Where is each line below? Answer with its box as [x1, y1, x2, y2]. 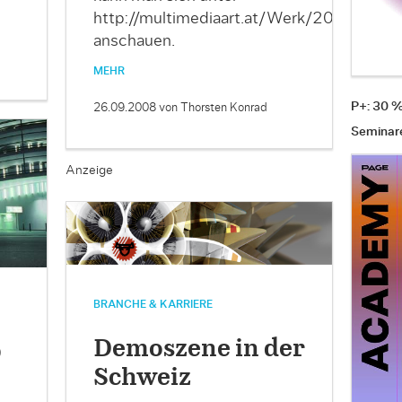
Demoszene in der [92, 336, 305, 361]
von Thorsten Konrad [158, 102, 267, 115]
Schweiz [92, 365, 191, 389]
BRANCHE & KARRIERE [92, 298, 213, 310]
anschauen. [92, 33, 175, 50]
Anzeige [65, 164, 113, 178]
